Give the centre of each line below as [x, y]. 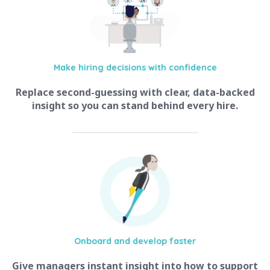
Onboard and [103, 241]
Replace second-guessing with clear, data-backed [135, 93]
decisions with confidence [161, 68]
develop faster [164, 241]
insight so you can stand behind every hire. [135, 106]
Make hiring [80, 68]
